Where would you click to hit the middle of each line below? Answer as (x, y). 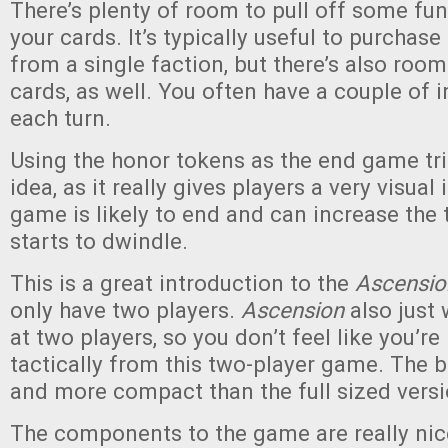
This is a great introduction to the (182, 283)
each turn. (60, 118)
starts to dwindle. (99, 241)
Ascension (292, 310)
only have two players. (125, 310)
